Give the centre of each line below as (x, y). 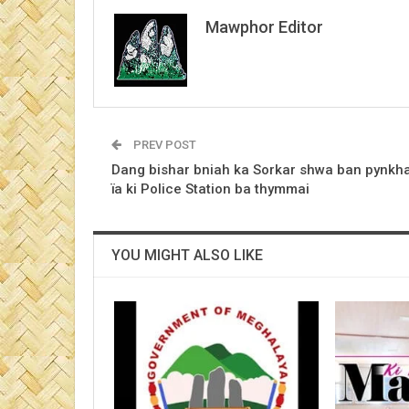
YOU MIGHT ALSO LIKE (187, 255)
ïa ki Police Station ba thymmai (210, 189)
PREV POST (163, 144)
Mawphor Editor (264, 26)
